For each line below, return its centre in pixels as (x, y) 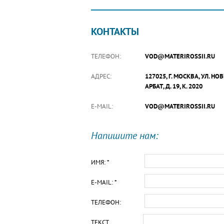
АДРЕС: (101, 76)
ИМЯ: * (100, 162)
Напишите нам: (124, 135)
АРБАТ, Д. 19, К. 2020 (174, 86)
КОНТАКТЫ (115, 31)
